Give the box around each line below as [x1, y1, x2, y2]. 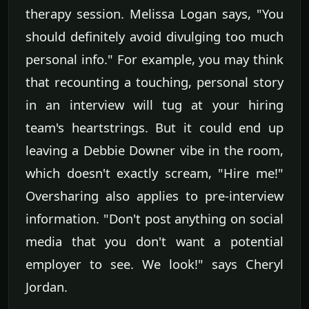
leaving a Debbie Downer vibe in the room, [26, 141, 283, 159]
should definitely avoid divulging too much [26, 28, 283, 46]
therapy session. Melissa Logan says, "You [26, 5, 283, 23]
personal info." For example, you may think [26, 50, 283, 68]
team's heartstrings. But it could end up [26, 119, 283, 137]
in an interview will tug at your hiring [26, 96, 283, 114]
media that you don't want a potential [26, 232, 283, 250]
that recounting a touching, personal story [26, 73, 283, 91]
